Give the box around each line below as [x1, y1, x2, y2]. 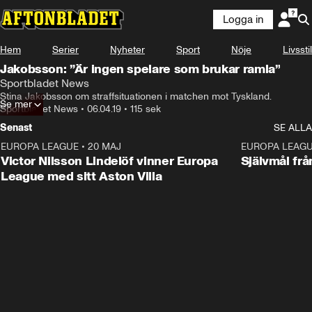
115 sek [130, 103, 161, 115]
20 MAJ [88, 141, 121, 153]
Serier [52, 44, 79, 56]
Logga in [223, 13, 263, 26]
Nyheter [110, 44, 145, 56]
